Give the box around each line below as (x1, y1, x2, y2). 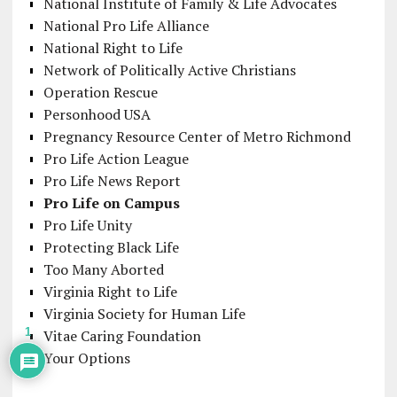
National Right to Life (43, 37, 183, 58)
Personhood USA (43, 104, 151, 124)
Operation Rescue (43, 82, 158, 102)
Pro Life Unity (43, 214, 132, 235)
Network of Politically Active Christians (43, 59, 296, 80)
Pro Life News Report (43, 170, 181, 191)
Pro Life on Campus (43, 192, 180, 213)
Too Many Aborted (43, 259, 164, 279)
